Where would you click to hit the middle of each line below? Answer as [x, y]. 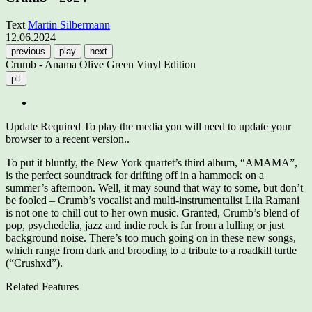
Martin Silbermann [69, 24]
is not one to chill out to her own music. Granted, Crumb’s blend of [153, 212]
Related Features [42, 286]
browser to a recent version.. [68, 139]
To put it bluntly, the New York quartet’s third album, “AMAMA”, [151, 162]
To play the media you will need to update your [186, 126]
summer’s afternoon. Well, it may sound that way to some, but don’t [154, 187]
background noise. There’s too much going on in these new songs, [151, 237]
